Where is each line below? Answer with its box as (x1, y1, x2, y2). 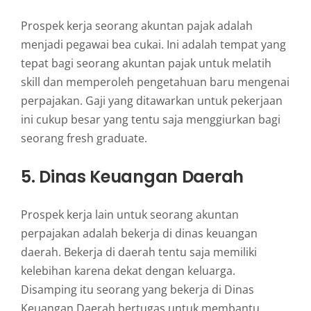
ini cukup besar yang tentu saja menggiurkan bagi (20, 112, 280, 128)
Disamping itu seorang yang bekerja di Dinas (20, 282, 254, 298)
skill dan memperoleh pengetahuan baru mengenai (20, 74, 289, 90)
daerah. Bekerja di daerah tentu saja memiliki (20, 244, 257, 260)
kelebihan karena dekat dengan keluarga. (20, 263, 235, 279)
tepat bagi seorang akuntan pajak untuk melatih (20, 56, 271, 72)
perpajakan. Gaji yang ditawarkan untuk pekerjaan (20, 93, 283, 109)
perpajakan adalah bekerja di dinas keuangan (20, 226, 258, 242)
